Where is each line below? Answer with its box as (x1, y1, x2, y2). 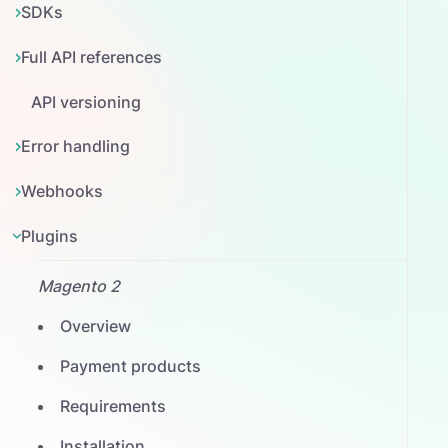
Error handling (21, 136, 131, 157)
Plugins (21, 225, 79, 246)
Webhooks (21, 181, 104, 202)
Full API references (21, 46, 163, 67)
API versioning (31, 91, 142, 112)
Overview (59, 315, 131, 336)
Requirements (59, 395, 166, 416)
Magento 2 (37, 275, 120, 296)
